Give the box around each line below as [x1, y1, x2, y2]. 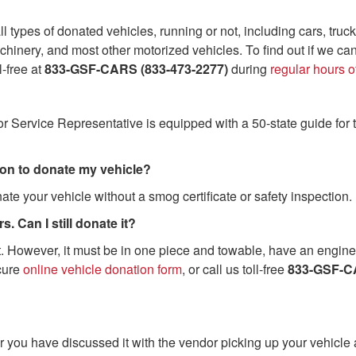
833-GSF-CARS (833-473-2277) [44, 60, 228, 78]
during [228, 60, 270, 78]
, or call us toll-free [182, 260, 288, 278]
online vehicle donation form [23, 260, 182, 278]
